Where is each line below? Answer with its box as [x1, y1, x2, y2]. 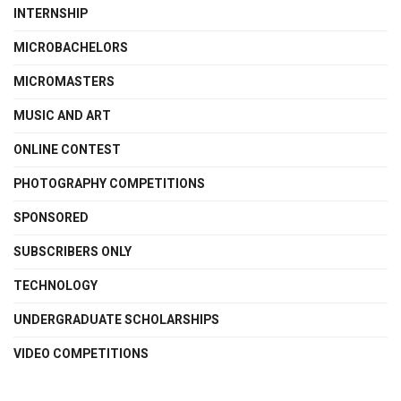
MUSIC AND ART [13, 107, 111, 126]
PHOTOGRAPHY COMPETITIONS [13, 175, 205, 194]
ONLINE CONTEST [13, 141, 121, 160]
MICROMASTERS [13, 73, 115, 92]
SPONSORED [13, 209, 89, 228]
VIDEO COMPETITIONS [13, 345, 149, 364]
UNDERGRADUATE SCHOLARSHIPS [13, 311, 219, 330]
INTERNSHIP [13, 4, 88, 24]
